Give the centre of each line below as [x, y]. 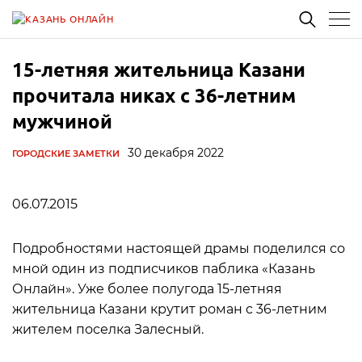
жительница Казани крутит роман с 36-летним [170, 309]
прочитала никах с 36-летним [154, 95]
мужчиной [62, 121]
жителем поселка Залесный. [108, 329]
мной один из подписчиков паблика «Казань [164, 269]
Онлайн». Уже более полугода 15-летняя [147, 289]
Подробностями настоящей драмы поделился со [179, 248]
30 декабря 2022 [176, 153]
